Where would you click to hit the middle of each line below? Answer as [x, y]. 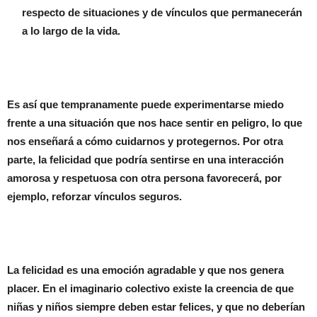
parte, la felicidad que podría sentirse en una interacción [145, 160]
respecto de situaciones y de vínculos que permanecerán [162, 12]
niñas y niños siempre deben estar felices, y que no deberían [156, 307]
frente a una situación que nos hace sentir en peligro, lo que [155, 123]
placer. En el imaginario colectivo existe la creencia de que [150, 288]
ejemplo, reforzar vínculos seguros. [94, 196]
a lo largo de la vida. [71, 31]
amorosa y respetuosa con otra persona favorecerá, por [144, 178]
